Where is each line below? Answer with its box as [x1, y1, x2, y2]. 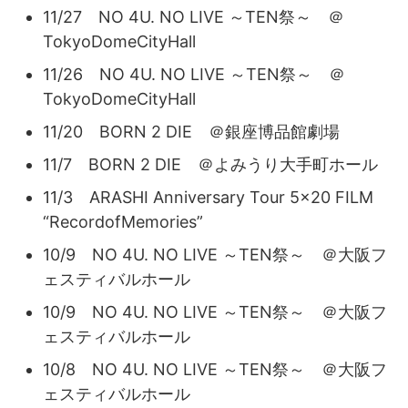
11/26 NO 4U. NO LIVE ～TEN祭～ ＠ [43, 64, 345, 84]
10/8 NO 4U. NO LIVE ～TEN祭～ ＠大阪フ [43, 359, 387, 379]
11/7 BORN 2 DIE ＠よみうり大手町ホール [43, 154, 378, 174]
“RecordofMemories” [43, 211, 203, 231]
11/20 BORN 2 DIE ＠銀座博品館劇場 [43, 121, 340, 141]
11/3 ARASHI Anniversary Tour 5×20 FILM [43, 187, 373, 207]
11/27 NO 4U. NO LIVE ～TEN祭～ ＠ [43, 6, 344, 26]
